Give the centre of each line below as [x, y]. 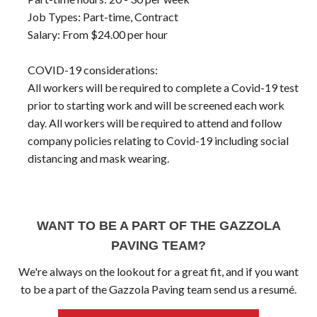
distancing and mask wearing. [99, 158]
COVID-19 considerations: [93, 69]
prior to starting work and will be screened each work [156, 105]
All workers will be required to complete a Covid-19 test [163, 87]
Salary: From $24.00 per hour [98, 34]
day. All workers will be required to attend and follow [155, 122]
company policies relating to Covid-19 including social [158, 140]
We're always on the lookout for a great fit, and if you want [158, 271]
